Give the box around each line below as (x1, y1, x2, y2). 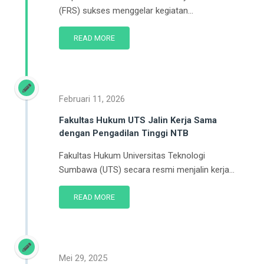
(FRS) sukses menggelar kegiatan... (59, 5, 193, 16)
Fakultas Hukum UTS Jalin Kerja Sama (59, 114, 217, 126)
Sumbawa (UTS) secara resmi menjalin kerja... (59, 164, 235, 175)
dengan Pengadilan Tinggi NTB (59, 127, 189, 138)
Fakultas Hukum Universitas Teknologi (59, 150, 205, 161)
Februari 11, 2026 (59, 93, 125, 104)
